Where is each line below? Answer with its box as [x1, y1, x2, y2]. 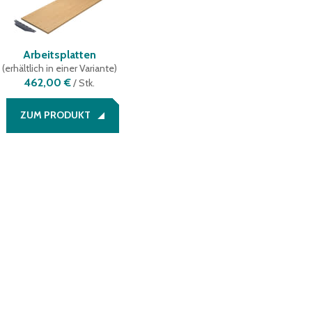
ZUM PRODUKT [20, 109, 91, 122]
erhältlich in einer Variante [4, 62, 114, 75]
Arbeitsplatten [22, 48, 96, 62]
